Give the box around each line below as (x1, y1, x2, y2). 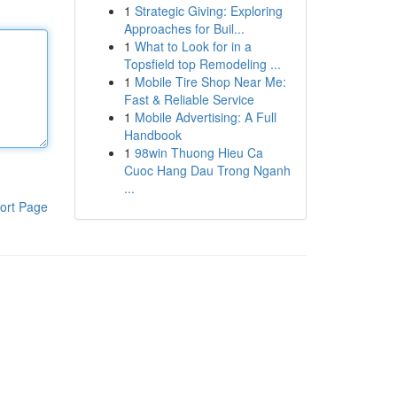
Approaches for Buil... (123, 19, 245, 37)
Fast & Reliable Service (123, 90, 254, 108)
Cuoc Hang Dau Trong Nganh (123, 161, 291, 179)
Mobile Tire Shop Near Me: (134, 73, 286, 90)
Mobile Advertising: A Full (134, 108, 276, 126)
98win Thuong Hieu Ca (134, 144, 263, 161)
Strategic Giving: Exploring (134, 2, 283, 19)
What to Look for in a (134, 37, 252, 55)
